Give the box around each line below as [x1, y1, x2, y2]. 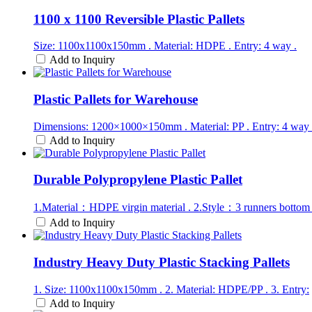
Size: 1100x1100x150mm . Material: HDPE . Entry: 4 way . [33, 40, 297, 52]
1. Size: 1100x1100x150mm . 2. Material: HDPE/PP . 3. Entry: [33, 283, 309, 295]
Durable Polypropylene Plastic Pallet [33, 172, 242, 187]
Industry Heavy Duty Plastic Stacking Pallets [33, 254, 290, 270]
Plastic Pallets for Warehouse [33, 92, 198, 107]
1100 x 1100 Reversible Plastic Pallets [33, 11, 244, 26]
